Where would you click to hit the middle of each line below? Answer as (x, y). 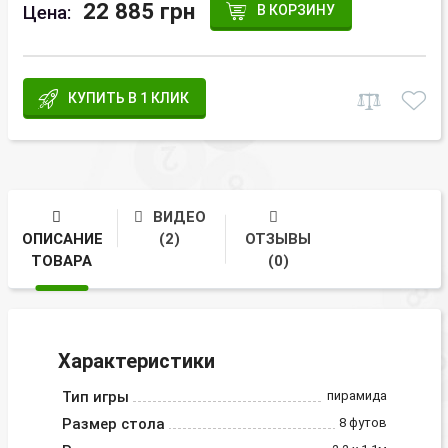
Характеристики (136, 360)
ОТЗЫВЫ (278, 239)
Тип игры (95, 396)
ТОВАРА (62, 261)
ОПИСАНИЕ (62, 239)
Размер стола (113, 423)
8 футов (362, 422)
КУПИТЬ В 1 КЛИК (129, 97)
